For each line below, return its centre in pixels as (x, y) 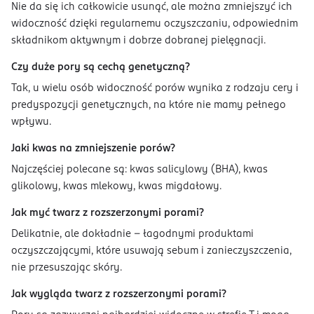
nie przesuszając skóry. (68, 268)
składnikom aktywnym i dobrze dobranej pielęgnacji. (140, 41)
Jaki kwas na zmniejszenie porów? (95, 149)
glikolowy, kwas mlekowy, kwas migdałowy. (118, 187)
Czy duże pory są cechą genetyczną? (102, 68)
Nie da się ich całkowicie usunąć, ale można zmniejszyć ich (152, 7)
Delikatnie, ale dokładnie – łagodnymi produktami (132, 234)
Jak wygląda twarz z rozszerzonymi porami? (120, 295)
